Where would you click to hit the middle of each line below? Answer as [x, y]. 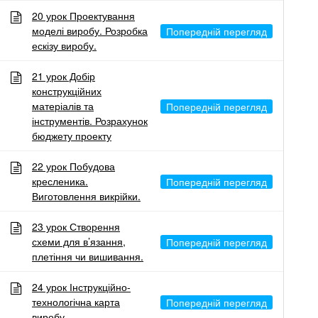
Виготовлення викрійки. [86, 196]
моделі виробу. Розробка [90, 31]
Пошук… [97, 281]
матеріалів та [63, 106]
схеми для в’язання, [79, 241]
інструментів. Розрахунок [90, 121]
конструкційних [67, 91]
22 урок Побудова [73, 166]
